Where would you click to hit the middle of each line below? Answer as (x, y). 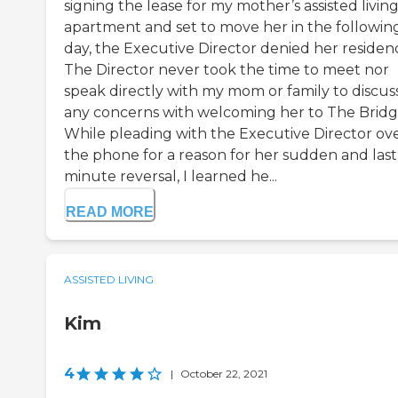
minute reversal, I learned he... (171, 177)
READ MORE (110, 212)
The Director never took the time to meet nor (227, 70)
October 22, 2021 (224, 374)
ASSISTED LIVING (109, 280)
